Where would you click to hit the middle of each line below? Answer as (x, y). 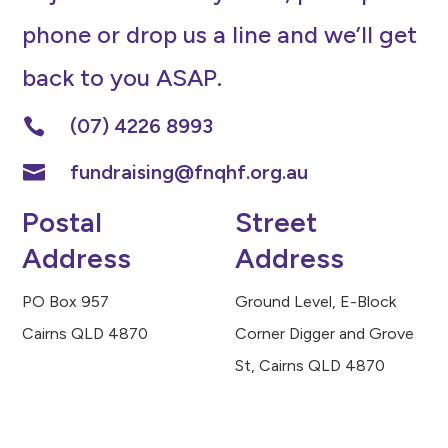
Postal (62, 222)
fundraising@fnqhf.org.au (188, 172)
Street (276, 222)
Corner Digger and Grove (325, 334)
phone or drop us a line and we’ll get (220, 34)
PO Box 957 (66, 302)
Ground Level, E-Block (316, 302)
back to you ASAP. (122, 77)
